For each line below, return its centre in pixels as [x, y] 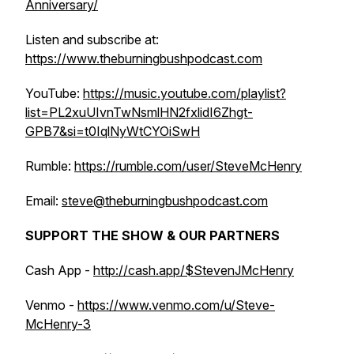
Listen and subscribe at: [92, 40]
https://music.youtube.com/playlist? [185, 93]
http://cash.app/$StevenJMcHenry [194, 270]
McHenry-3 [58, 324]
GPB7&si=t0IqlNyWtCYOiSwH [113, 131]
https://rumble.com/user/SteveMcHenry [188, 166]
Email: [43, 201]
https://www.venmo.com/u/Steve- [176, 305]
